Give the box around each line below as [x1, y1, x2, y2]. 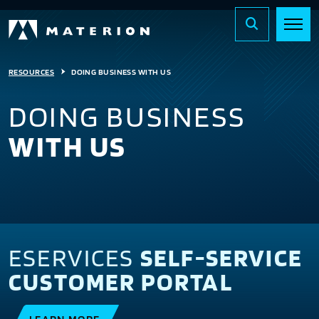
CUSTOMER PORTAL [9, 266, 233, 296]
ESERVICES [9, 242, 140, 272]
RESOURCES [9, 66, 55, 77]
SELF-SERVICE [140, 242, 303, 272]
